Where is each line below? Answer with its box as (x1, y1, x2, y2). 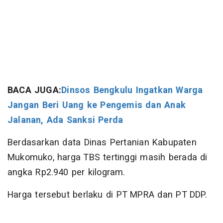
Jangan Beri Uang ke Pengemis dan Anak (7, 99, 186, 112)
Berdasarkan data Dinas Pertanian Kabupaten (7, 136, 197, 150)
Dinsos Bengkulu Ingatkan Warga (61, 84, 203, 98)
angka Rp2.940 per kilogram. (7, 166, 125, 180)
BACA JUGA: (7, 84, 62, 98)
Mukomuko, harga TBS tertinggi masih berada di (7, 151, 208, 165)
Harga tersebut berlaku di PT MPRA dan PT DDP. (7, 188, 207, 202)
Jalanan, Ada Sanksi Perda (7, 113, 123, 127)
